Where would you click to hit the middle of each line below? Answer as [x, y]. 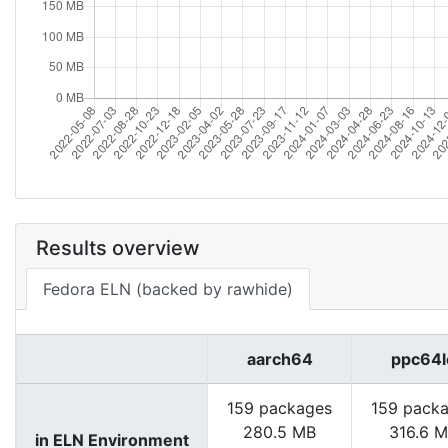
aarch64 [279, 359]
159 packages [279, 408]
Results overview [118, 248]
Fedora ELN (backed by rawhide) [168, 289]
